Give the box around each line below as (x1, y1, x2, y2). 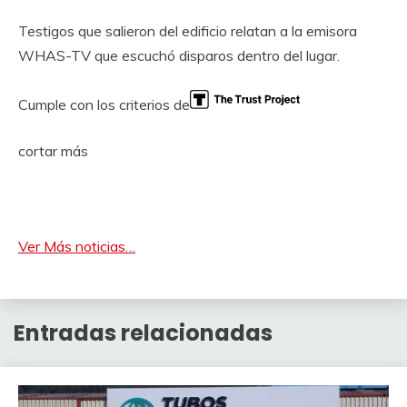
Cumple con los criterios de (18, 94, 190, 114)
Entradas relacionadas (14, 317, 273, 348)
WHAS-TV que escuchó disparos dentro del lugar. (18, 45, 340, 65)
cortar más (18, 141, 88, 160)
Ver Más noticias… (18, 236, 135, 255)
